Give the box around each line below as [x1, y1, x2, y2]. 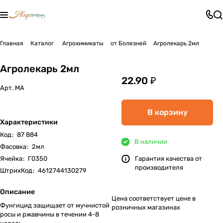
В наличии [134, 138, 167, 145]
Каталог [30, 40, 54, 47]
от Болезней [111, 40, 146, 47]
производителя [135, 164, 183, 171]
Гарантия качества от [135, 155, 202, 162]
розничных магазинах [111, 204, 180, 211]
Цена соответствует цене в [111, 195, 196, 202]
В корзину [147, 108, 188, 117]
